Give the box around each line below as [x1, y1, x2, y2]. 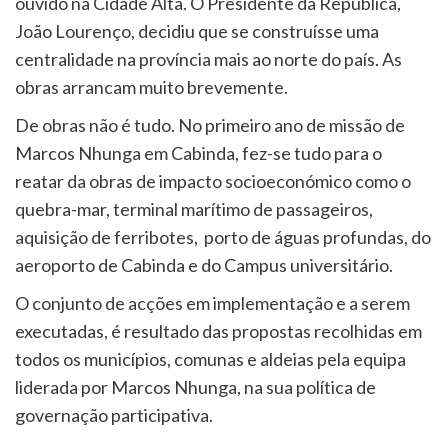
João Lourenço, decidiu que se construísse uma [15, 19, 379, 42]
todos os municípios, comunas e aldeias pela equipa [15, 347, 406, 370]
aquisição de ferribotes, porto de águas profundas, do [15, 225, 431, 248]
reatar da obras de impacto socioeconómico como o [15, 169, 411, 192]
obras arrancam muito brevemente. [15, 75, 288, 98]
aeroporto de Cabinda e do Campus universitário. [15, 253, 393, 276]
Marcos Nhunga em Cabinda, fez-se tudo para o [15, 141, 382, 164]
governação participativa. [15, 403, 213, 426]
